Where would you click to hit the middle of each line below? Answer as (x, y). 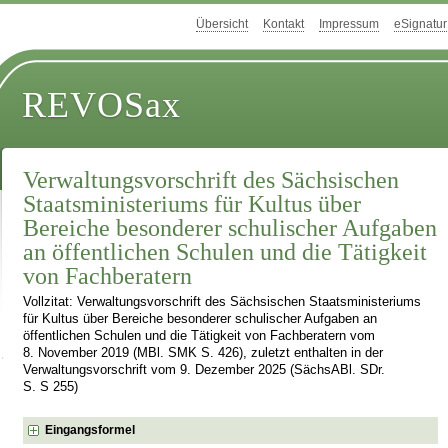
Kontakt (283, 24)
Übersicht (222, 24)
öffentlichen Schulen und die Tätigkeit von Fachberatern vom (199, 336)
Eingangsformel (90, 429)
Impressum (349, 24)
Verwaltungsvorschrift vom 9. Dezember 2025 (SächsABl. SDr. (204, 370)
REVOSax (102, 105)
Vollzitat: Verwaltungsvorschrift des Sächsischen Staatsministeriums (222, 302)
